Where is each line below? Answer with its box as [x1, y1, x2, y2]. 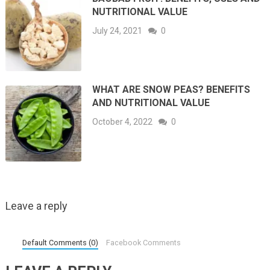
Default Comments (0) [22, 237, 99, 247]
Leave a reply [5, 199, 67, 213]
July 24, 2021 [92, 26, 143, 36]
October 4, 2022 [92, 116, 153, 127]
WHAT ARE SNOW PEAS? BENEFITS [92, 83, 251, 95]
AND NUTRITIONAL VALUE [92, 96, 210, 108]
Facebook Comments [106, 237, 181, 247]
